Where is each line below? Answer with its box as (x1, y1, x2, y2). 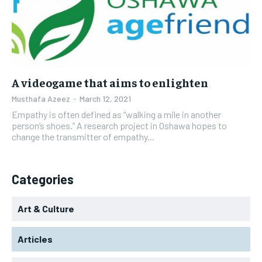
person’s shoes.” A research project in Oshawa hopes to (12, 120, 227, 132)
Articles (18, 233, 53, 245)
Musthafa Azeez (12, 94, 70, 104)
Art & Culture (18, 203, 74, 215)
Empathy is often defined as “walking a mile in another (12, 109, 221, 120)
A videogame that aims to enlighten (12, 75, 208, 90)
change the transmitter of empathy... (12, 131, 154, 143)
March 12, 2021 (80, 94, 131, 104)
